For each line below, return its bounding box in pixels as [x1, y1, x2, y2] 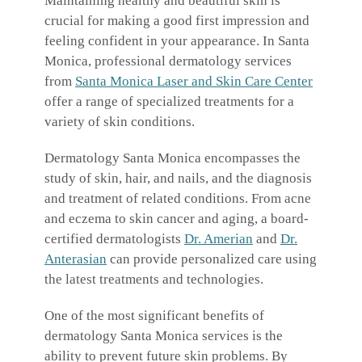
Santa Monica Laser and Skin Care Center [75, 74, 313, 90]
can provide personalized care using [107, 251, 317, 267]
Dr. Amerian [184, 231, 253, 247]
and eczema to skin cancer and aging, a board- [44, 211, 309, 227]
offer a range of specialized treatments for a [44, 94, 294, 110]
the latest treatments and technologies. [44, 271, 263, 288]
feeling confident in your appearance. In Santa [44, 33, 309, 49]
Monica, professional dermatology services [44, 53, 292, 69]
